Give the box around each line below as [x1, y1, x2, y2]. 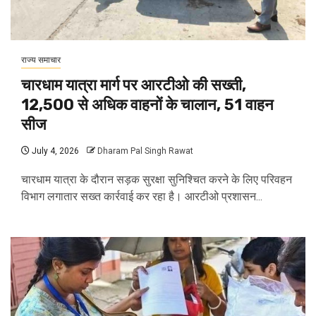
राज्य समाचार [21, 55, 61, 66]
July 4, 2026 [30, 146, 79, 157]
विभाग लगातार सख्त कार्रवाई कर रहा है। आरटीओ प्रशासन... [21, 190, 262, 204]
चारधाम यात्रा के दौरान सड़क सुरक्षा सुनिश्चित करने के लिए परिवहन [21, 173, 292, 187]
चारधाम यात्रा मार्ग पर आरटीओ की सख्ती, [21, 75, 246, 95]
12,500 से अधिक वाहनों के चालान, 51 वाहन [21, 95, 274, 115]
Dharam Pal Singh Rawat [97, 146, 193, 157]
